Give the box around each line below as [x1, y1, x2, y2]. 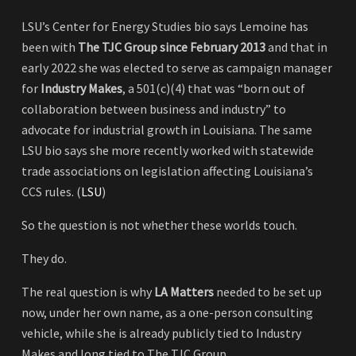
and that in [265, 39, 327, 56]
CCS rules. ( [21, 184, 81, 200]
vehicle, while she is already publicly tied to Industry [21, 325, 301, 342]
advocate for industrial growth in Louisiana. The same [21, 122, 312, 138]
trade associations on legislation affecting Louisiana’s [21, 163, 313, 180]
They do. [21, 250, 67, 267]
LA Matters [154, 284, 214, 300]
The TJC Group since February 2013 [78, 39, 265, 56]
